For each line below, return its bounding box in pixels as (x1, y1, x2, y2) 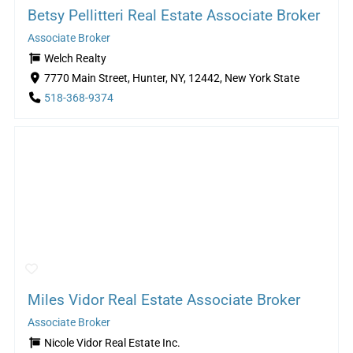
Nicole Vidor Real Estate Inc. (43, 336, 180, 351)
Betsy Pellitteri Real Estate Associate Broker (27, 6, 320, 24)
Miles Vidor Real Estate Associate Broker (27, 291, 300, 310)
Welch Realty (43, 51, 106, 65)
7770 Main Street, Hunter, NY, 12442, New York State (43, 71, 299, 85)
